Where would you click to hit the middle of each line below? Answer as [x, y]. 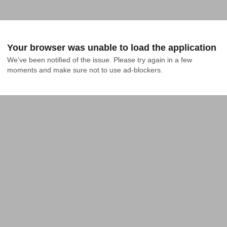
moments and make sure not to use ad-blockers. [85, 70]
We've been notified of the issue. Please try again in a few [100, 60]
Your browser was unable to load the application [112, 48]
